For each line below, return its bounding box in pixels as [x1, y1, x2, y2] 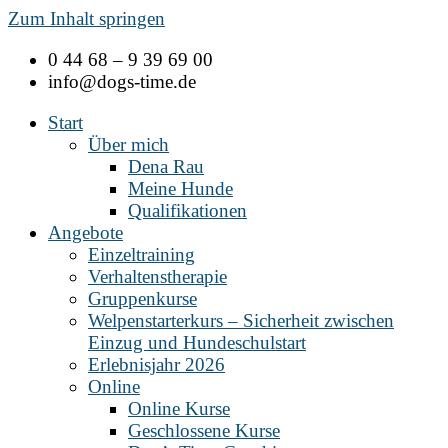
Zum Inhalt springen [8, 8, 165, 29]
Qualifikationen [128, 200, 247, 221]
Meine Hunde [128, 178, 233, 199]
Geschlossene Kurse [128, 420, 280, 441]
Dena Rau [128, 156, 204, 177]
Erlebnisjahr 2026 [88, 354, 225, 375]
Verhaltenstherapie [88, 266, 227, 287]
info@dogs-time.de [48, 71, 196, 92]
